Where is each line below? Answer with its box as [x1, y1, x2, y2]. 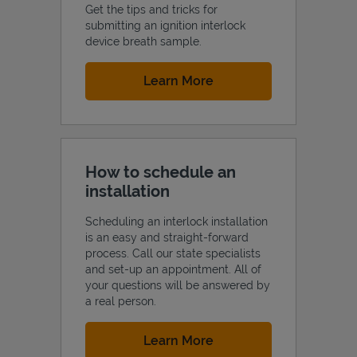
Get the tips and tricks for [85, 2, 218, 16]
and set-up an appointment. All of [85, 262, 261, 276]
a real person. [85, 294, 156, 308]
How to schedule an [85, 162, 236, 182]
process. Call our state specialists [85, 246, 261, 260]
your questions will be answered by [85, 278, 270, 292]
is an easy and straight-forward [85, 230, 249, 244]
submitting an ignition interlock [85, 18, 245, 32]
